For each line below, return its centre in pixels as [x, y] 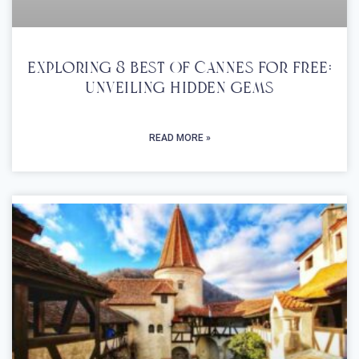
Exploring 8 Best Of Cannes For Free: [179, 69]
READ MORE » [179, 138]
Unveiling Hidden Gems [179, 89]
